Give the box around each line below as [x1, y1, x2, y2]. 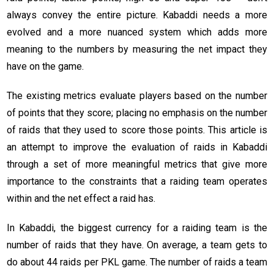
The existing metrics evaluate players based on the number [7, 90, 267, 102]
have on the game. [7, 61, 84, 73]
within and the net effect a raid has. [7, 193, 155, 205]
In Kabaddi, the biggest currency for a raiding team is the [7, 222, 267, 234]
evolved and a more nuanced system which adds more [7, 26, 267, 39]
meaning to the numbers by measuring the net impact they [7, 43, 267, 56]
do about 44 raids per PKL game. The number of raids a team [7, 256, 267, 268]
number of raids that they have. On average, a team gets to [7, 239, 267, 251]
